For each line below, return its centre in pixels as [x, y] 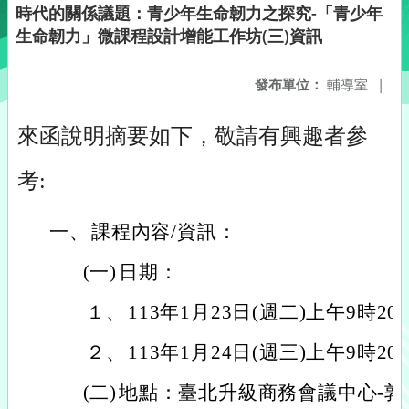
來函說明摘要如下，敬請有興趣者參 [193, 136]
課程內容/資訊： [164, 232]
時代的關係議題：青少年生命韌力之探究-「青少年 [199, 13]
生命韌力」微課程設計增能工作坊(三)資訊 [169, 36]
